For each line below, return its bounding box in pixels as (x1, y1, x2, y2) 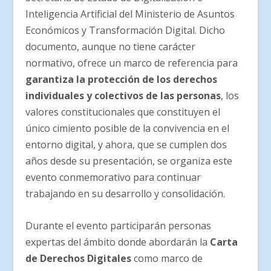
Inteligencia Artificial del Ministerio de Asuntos (25, 7, 235, 21)
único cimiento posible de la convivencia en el (25, 122, 230, 135)
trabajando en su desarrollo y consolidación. (25, 187, 226, 201)
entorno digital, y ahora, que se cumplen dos (25, 138, 227, 152)
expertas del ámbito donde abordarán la (25, 235, 211, 249)
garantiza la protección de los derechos (25, 73, 218, 87)
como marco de (131, 251, 203, 265)
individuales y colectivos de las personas (25, 89, 221, 103)
